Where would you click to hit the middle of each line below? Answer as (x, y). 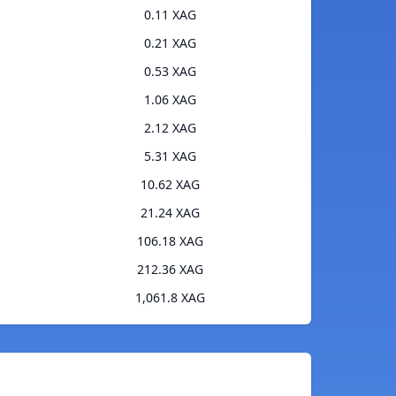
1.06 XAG (170, 100)
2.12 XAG (170, 128)
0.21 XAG (170, 43)
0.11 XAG (170, 15)
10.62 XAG (170, 185)
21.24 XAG (170, 213)
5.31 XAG (170, 156)
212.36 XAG (170, 270)
